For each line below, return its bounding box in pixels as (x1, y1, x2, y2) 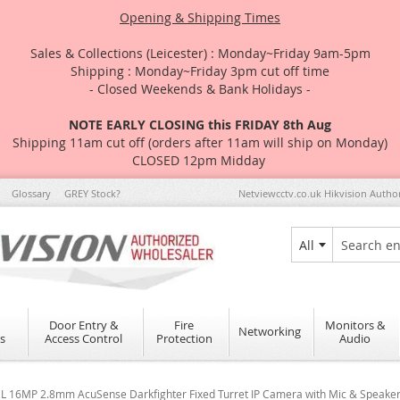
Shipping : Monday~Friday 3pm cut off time (71, 62, 329, 79)
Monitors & (325, 316, 386, 333)
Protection (155, 329, 212, 346)
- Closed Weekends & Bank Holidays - (89, 80, 311, 97)
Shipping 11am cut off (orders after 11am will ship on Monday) (12, 134, 387, 151)
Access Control (45, 329, 122, 346)
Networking (238, 323, 301, 340)
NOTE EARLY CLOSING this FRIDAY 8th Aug (69, 116, 331, 133)
